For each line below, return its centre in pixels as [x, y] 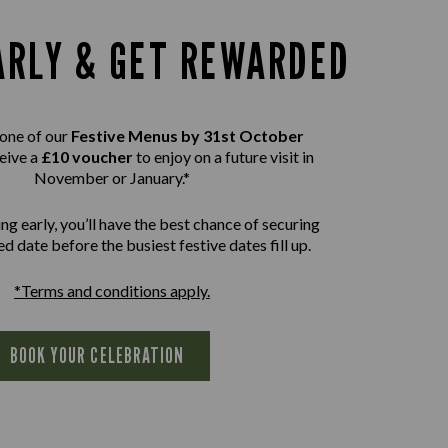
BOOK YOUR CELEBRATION [97, 355]
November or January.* [112, 177]
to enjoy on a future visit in [223, 156]
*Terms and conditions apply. [112, 290]
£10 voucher [87, 156]
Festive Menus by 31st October [187, 135]
